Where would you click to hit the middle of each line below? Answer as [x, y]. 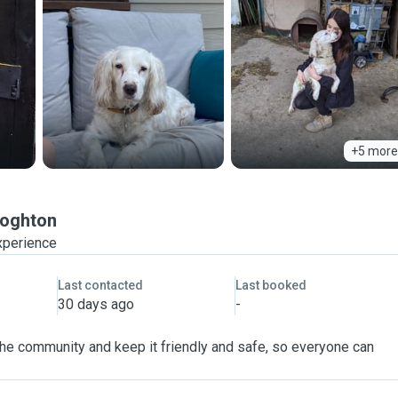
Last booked [271, 285]
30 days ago [96, 304]
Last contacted [100, 285]
